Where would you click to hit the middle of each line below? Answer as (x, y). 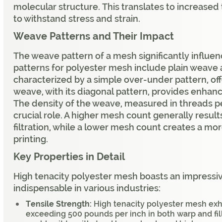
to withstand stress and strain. (77, 19)
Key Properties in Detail (69, 157)
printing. (31, 139)
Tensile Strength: (59, 204)
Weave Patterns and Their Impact (94, 36)
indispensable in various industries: (87, 188)
